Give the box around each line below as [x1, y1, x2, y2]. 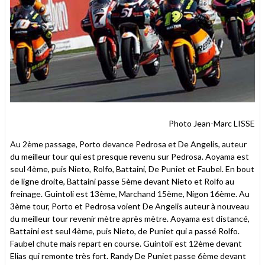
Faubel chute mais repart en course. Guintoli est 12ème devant [10, 238, 242, 248]
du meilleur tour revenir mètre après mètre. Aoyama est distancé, [10, 213, 250, 224]
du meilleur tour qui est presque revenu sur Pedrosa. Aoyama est [10, 151, 249, 161]
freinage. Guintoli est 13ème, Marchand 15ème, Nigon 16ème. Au [10, 188, 250, 199]
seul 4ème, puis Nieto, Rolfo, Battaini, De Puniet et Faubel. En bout [10, 163, 254, 174]
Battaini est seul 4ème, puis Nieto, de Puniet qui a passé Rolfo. [10, 225, 240, 236]
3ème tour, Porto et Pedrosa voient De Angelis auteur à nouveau [10, 201, 249, 211]
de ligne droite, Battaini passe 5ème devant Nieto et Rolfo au [10, 176, 234, 186]
